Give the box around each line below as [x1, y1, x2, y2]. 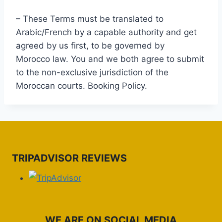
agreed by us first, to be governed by [16, 41, 165, 51]
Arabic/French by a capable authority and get [16, 27, 197, 37]
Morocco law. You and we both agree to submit [16, 54, 204, 64]
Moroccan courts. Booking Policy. [16, 81, 147, 91]
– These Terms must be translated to [16, 14, 164, 24]
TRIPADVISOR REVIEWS [12, 152, 127, 164]
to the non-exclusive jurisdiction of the [16, 67, 168, 77]
